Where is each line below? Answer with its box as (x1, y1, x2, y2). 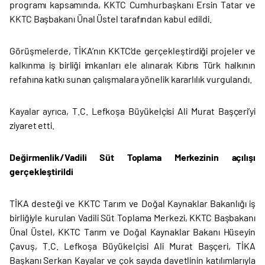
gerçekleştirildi (9, 166, 73, 177)
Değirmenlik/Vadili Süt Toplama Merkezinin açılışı (9, 151, 256, 163)
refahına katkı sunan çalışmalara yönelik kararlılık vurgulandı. (9, 73, 252, 85)
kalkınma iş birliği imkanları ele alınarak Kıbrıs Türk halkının (9, 59, 256, 71)
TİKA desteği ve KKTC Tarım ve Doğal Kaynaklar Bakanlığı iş (9, 198, 256, 209)
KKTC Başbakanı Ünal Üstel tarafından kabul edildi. (9, 13, 212, 25)
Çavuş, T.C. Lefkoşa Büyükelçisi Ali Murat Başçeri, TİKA (9, 240, 256, 252)
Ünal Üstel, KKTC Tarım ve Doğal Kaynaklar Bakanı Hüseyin (9, 226, 256, 238)
